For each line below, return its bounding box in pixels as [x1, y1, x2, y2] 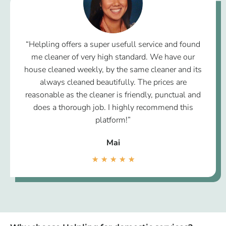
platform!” [95, 114, 131, 126]
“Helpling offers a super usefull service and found [26, 38, 200, 50]
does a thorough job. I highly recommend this [33, 101, 193, 113]
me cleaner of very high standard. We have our [31, 51, 195, 63]
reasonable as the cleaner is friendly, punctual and [25, 89, 201, 100]
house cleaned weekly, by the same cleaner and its [24, 64, 202, 75]
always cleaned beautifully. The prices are [39, 76, 187, 88]
